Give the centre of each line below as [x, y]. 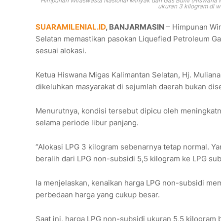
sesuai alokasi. [61, 51]
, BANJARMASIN [135, 27]
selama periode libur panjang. [87, 123]
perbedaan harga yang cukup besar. [98, 195]
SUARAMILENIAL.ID [71, 27]
